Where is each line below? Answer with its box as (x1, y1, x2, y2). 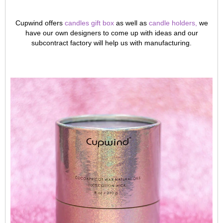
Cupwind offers (15, 19, 65, 27)
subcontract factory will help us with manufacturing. (31, 39, 192, 47)
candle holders (148, 19, 195, 27)
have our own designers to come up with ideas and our (25, 29, 198, 37)
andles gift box (68, 19, 114, 27)
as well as (113, 19, 149, 27)
